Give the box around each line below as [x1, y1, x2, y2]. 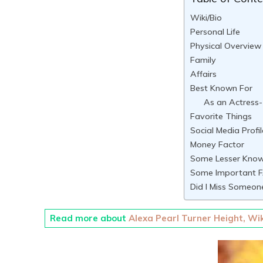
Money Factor [190, 139, 245, 150]
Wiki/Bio [190, 12, 222, 23]
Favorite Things [190, 111, 252, 122]
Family [190, 55, 217, 65]
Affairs [190, 69, 217, 79]
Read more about [50, 213, 129, 224]
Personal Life [190, 26, 241, 37]
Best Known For [190, 83, 253, 93]
